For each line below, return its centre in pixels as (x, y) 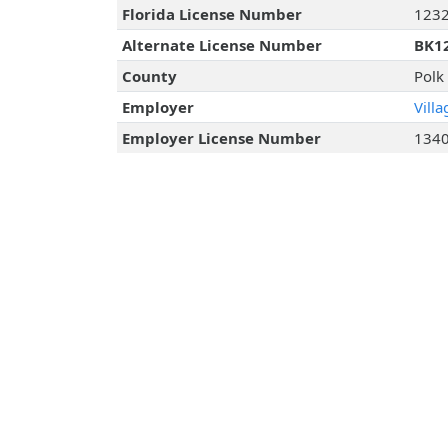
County (149, 76)
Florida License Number (211, 14)
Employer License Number (221, 138)
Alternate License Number (221, 45)
